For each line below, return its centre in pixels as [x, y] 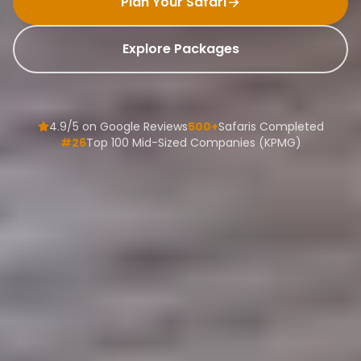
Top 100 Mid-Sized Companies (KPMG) [193, 143]
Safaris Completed [271, 127]
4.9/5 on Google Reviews [118, 127]
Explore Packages [180, 49]
